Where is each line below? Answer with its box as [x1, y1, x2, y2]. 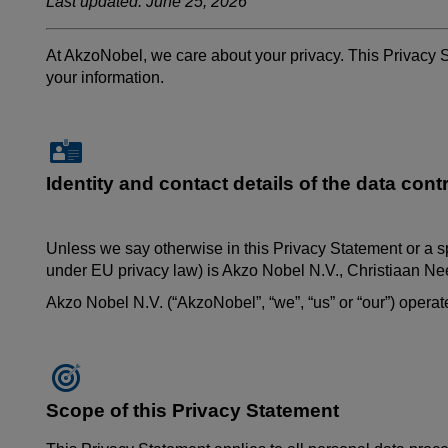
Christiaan [347, 262, 424, 280]
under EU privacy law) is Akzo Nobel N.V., [46, 262, 343, 280]
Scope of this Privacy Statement [46, 399, 339, 421]
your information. [46, 69, 164, 87]
